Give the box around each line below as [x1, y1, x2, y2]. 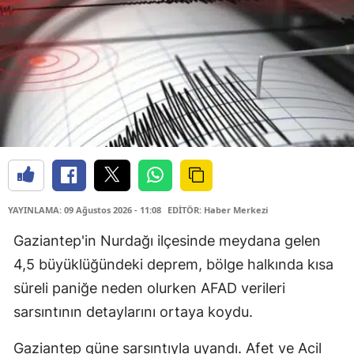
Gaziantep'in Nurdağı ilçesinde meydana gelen [13, 232, 321, 250]
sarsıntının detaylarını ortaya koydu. [13, 303, 253, 321]
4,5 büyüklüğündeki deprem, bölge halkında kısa [13, 256, 333, 273]
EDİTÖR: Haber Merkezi [168, 204, 268, 217]
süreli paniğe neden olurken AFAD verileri [13, 280, 285, 297]
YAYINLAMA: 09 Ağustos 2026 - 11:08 [8, 204, 161, 217]
